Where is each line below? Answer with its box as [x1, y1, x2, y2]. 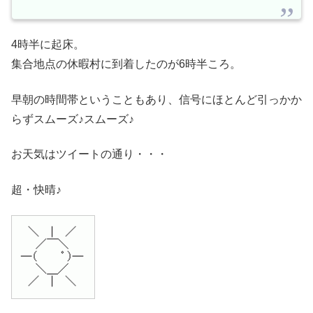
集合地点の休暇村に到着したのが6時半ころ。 [11, 58, 241, 71]
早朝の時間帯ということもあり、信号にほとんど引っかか [11, 93, 302, 105]
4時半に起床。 [11, 38, 85, 51]
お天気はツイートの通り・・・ [11, 148, 168, 161]
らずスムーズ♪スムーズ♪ [11, 112, 134, 125]
